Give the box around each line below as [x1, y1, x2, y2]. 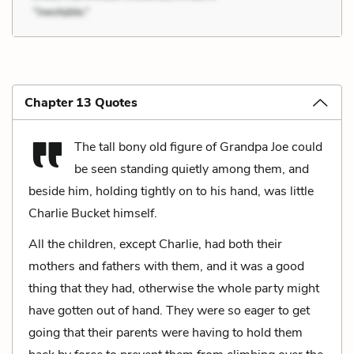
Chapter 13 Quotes [24, 93, 137, 111]
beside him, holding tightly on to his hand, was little [28, 182, 314, 200]
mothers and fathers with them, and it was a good [28, 257, 304, 275]
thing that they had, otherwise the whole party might [28, 279, 319, 297]
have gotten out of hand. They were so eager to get [28, 301, 310, 319]
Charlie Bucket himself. [28, 204, 157, 222]
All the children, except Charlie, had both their [28, 235, 282, 253]
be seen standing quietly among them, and [74, 160, 309, 178]
